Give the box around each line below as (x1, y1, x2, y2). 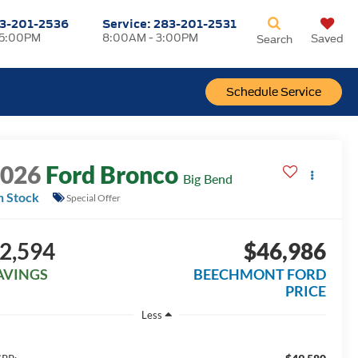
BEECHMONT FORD (193, 265, 326, 284)
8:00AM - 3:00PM (102, 32, 199, 44)
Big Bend (183, 171, 233, 187)
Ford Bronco (46, 160, 179, 189)
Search (256, 34, 292, 46)
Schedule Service (226, 86, 321, 98)
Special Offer (66, 191, 121, 204)
